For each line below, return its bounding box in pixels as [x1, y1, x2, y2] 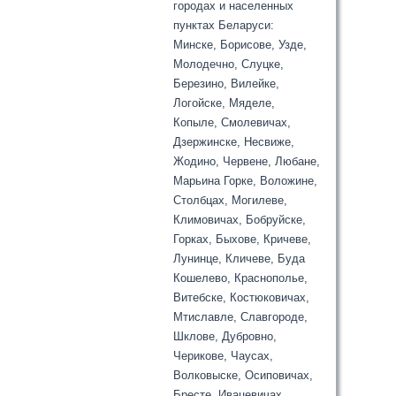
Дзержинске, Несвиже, [173, 135, 295, 149]
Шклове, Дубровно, [173, 330, 278, 344]
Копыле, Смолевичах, [173, 116, 292, 130]
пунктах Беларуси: [173, 19, 275, 33]
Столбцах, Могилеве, [173, 194, 288, 208]
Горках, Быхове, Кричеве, [173, 232, 312, 247]
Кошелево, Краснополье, [173, 271, 308, 286]
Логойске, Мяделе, [173, 96, 276, 110]
